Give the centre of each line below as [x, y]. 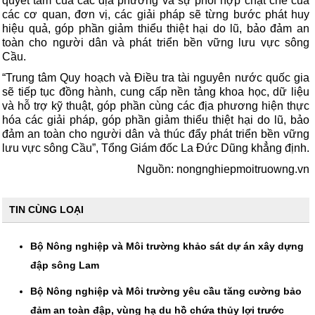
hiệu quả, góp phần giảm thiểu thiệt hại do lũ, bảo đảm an [156, 29]
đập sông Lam [65, 265]
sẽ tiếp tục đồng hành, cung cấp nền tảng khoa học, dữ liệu [156, 92]
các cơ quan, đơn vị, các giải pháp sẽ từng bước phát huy [156, 15]
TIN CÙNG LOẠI [46, 210]
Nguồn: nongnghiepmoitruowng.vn [223, 169]
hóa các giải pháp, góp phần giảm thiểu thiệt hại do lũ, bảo [156, 120]
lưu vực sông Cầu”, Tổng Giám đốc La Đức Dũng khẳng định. [156, 148]
